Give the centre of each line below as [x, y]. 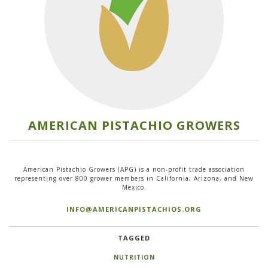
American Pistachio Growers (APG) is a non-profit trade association [134, 169]
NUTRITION [134, 257]
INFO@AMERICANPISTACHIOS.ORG [134, 209]
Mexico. [134, 187]
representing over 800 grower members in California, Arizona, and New [134, 178]
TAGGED [134, 238]
